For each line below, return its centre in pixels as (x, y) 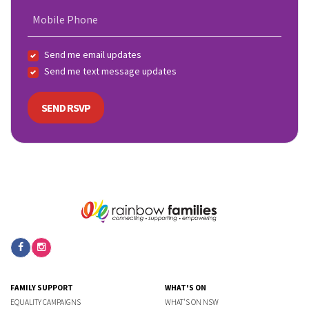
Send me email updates (93, 55)
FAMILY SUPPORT (42, 287)
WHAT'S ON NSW (192, 302)
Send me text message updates (110, 71)
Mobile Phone (65, 20)
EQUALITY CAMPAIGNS (46, 302)
